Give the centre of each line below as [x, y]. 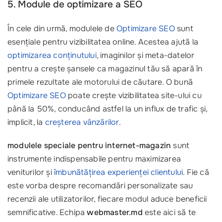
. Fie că [196, 172]
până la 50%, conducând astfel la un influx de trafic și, [108, 109]
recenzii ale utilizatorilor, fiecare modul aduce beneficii [107, 199]
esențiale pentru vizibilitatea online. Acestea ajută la [103, 42]
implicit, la [26, 122]
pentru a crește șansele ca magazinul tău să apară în [105, 69]
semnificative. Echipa [47, 212]
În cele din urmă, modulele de [62, 28]
